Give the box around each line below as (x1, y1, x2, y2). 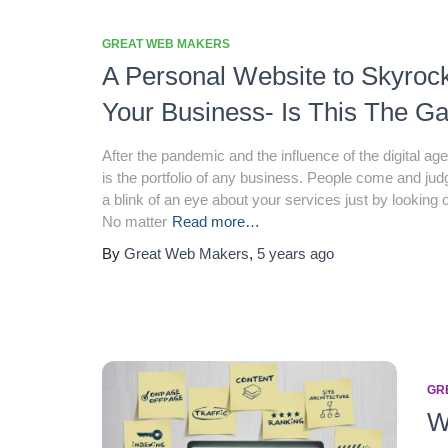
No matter (102, 213, 167, 230)
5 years (257, 245, 306, 262)
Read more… (172, 213, 260, 230)
